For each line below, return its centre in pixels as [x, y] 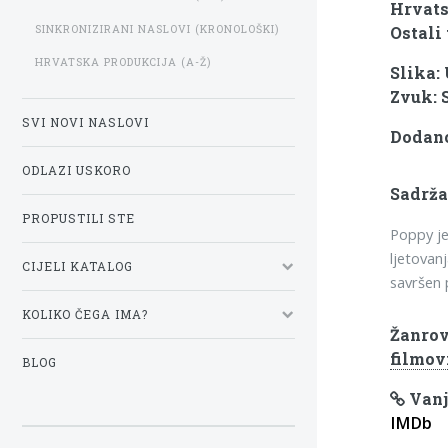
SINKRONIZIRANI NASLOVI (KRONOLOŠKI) [157, 28]
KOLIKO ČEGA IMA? [85, 314]
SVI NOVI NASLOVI [85, 122]
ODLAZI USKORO [76, 170]
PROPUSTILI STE [78, 218]
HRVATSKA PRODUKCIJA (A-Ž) [123, 62]
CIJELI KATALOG [77, 266]
